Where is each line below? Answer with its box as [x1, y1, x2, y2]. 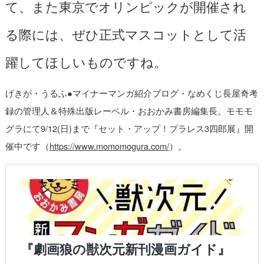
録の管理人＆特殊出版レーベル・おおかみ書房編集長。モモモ [5, 104, 253, 117]
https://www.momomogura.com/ [49, 139, 169, 152]
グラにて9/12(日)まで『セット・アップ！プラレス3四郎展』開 [5, 121, 253, 134]
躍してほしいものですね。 [5, 51, 167, 71]
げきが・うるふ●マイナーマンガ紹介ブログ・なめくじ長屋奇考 [5, 86, 258, 99]
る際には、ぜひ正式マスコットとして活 [5, 24, 246, 43]
